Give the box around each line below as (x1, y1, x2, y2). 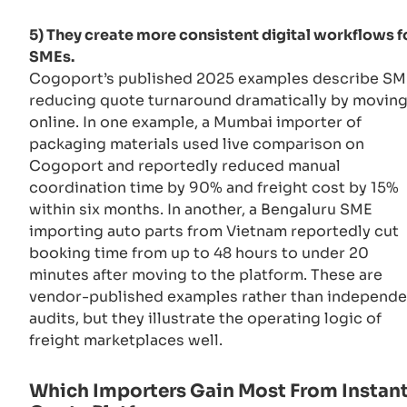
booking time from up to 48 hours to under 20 (29, 243, 369, 263)
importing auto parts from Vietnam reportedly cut (29, 221, 399, 241)
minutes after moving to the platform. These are (29, 264, 382, 284)
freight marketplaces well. (29, 330, 223, 350)
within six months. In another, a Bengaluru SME (29, 199, 372, 219)
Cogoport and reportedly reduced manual (29, 155, 341, 175)
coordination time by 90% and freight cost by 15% (29, 177, 399, 197)
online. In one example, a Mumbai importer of (29, 112, 362, 132)
